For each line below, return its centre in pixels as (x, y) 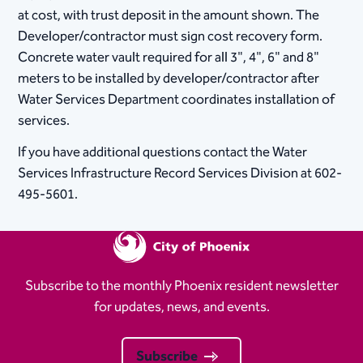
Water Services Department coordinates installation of (177, 100)
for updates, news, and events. (181, 307)
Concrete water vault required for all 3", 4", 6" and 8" (169, 58)
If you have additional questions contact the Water (163, 152)
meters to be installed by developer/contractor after (169, 79)
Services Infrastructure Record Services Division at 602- (180, 173)
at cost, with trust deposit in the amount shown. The (169, 16)
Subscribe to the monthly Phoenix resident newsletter (181, 286)
